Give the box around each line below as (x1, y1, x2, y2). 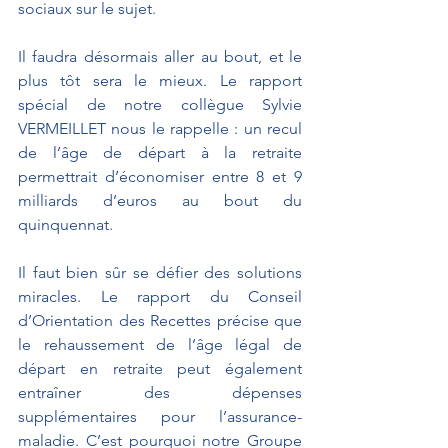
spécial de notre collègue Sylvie (18, 94, 302, 114)
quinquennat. (18, 214, 113, 234)
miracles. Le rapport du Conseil (18, 286, 302, 306)
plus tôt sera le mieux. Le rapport (18, 70, 302, 90)
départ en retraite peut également (18, 358, 302, 378)
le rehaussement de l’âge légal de (18, 334, 302, 354)
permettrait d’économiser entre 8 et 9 (18, 166, 302, 186)
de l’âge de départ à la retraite (18, 142, 302, 162)
